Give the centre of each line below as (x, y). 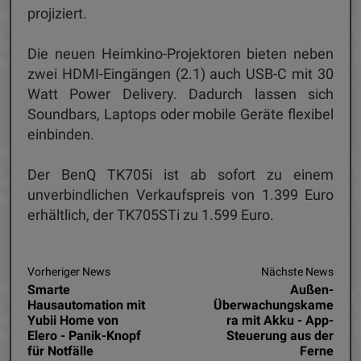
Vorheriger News (69, 271)
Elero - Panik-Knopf (84, 335)
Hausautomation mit (86, 305)
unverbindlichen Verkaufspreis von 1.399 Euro (180, 194)
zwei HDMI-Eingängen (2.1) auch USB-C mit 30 (180, 73)
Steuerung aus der (280, 335)
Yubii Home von (73, 320)
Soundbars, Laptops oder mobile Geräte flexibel (180, 114)
